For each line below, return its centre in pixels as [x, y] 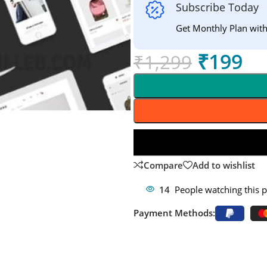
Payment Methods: [174, 212]
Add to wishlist [223, 165]
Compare [163, 165]
